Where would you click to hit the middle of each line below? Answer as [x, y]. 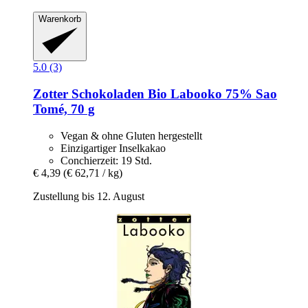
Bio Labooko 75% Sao [211, 93]
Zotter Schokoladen [89, 93]
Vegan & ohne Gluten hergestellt [131, 135]
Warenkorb [60, 19]
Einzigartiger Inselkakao [113, 148]
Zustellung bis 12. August [89, 196]
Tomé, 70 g [64, 109]
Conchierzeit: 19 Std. [106, 160]
